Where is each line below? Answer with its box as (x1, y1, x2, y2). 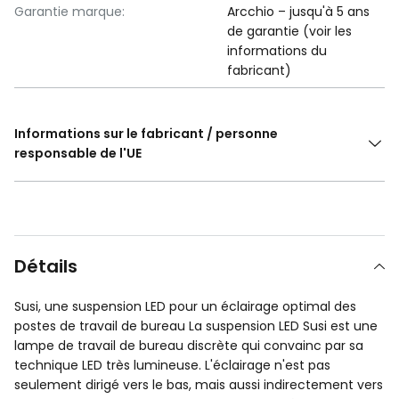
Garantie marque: (14, 3, 125, 21)
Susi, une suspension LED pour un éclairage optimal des (14, 297, 356, 316)
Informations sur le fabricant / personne (14, 125, 278, 143)
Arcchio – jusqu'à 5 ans (227, 3, 370, 21)
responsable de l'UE (14, 144, 142, 163)
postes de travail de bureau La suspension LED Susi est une (14, 317, 378, 336)
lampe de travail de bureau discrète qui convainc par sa (14, 337, 363, 355)
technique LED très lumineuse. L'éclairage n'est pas (14, 356, 330, 375)
